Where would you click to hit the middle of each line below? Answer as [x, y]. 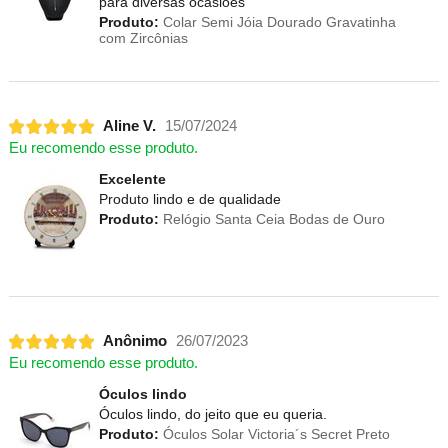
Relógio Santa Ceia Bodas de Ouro [271, 218]
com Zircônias [143, 37]
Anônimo [134, 341]
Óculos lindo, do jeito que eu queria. [212, 413]
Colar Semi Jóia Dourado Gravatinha [277, 21]
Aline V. [129, 126]
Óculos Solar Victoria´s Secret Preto [274, 433]
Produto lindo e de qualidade [189, 198]
